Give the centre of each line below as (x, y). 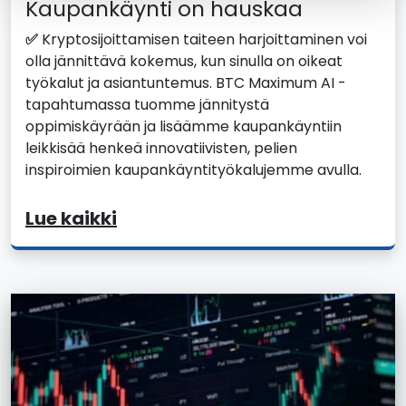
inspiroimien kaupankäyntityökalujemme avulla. (193, 169)
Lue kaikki (71, 218)
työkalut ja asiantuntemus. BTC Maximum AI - (186, 82)
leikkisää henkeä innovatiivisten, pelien (161, 148)
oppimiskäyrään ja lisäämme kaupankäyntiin (184, 126)
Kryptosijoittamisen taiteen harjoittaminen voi (203, 39)
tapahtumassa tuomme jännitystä (147, 104)
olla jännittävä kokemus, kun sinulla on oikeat (184, 61)
